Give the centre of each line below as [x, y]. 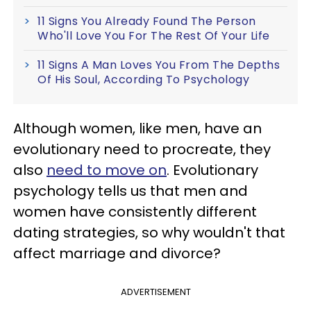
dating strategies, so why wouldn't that [149, 232]
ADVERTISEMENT [155, 292]
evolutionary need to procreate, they [142, 149]
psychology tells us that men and [131, 191]
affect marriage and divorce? [117, 253]
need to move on [107, 170]
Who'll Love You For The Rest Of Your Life [154, 35]
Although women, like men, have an [137, 128]
